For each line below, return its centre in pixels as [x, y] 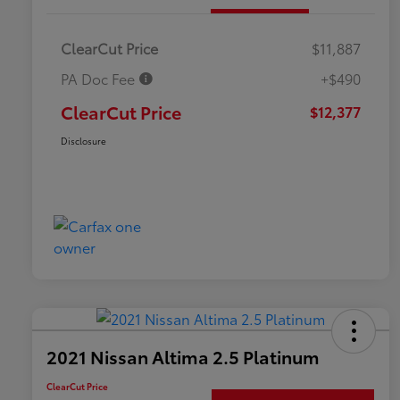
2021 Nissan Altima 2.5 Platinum [183, 357]
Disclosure [83, 141]
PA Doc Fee [100, 79]
